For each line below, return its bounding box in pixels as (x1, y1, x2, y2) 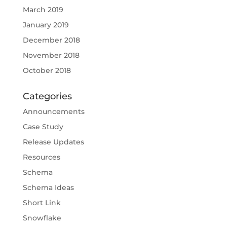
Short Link (22, 198, 61, 207)
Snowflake (22, 213, 61, 222)
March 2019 (22, 5, 63, 14)
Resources (22, 152, 60, 162)
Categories (22, 90, 72, 102)
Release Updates (22, 137, 84, 146)
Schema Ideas (22, 182, 74, 192)
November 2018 (22, 50, 80, 60)
